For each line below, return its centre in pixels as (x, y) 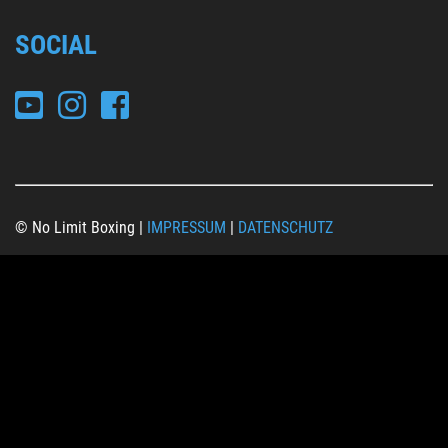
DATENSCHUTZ (285, 227)
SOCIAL (56, 45)
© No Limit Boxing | (81, 227)
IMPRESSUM (186, 227)
